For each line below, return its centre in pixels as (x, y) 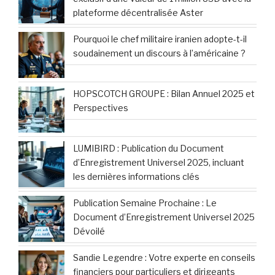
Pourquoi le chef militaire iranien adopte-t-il (160, 39)
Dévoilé (89, 231)
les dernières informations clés (136, 177)
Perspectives (101, 108)
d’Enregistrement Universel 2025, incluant (159, 163)
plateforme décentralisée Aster (138, 13)
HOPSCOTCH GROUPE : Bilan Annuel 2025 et (164, 94)
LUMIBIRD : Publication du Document (149, 149)
